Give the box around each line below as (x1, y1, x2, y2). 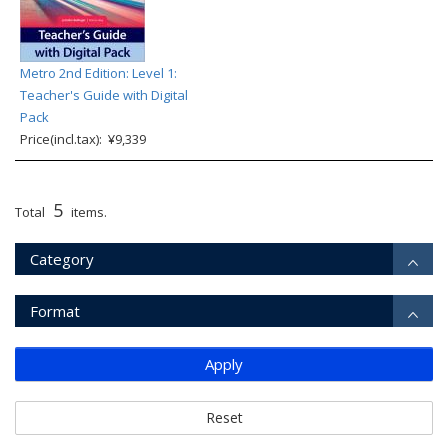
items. (68, 203, 107, 221)
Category (30, 249, 94, 269)
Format (30, 301, 80, 321)
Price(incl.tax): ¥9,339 (20, 130, 146, 148)
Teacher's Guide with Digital (20, 86, 188, 104)
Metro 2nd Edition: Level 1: (20, 64, 177, 82)
